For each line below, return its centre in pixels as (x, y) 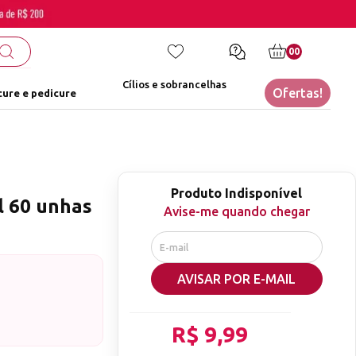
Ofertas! (298, 93)
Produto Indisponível (237, 193)
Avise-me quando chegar (236, 212)
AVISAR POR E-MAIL (237, 279)
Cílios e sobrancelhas (174, 85)
